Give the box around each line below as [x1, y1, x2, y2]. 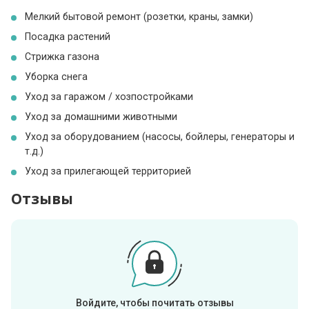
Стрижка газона [25, 50, 100, 62]
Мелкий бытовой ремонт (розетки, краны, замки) [25, 10, 254, 22]
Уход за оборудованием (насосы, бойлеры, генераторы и [25, 130, 295, 142]
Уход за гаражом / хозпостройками [25, 90, 194, 102]
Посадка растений [25, 30, 111, 42]
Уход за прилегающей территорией [25, 165, 192, 177]
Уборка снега [25, 70, 88, 82]
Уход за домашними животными [25, 110, 178, 122]
